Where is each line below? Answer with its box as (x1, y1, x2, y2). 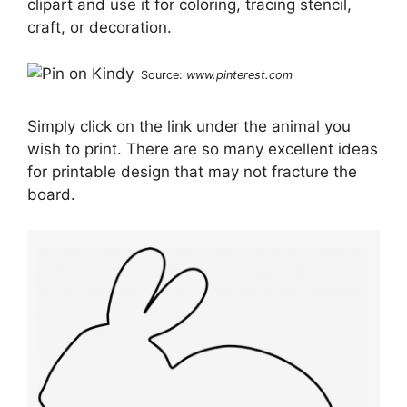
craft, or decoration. (27, 18, 172, 37)
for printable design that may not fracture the (27, 163, 357, 182)
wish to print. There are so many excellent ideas (27, 140, 378, 159)
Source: (141, 67, 186, 82)
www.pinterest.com (186, 67, 293, 82)
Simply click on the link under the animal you (27, 117, 351, 136)
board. (27, 185, 75, 204)
